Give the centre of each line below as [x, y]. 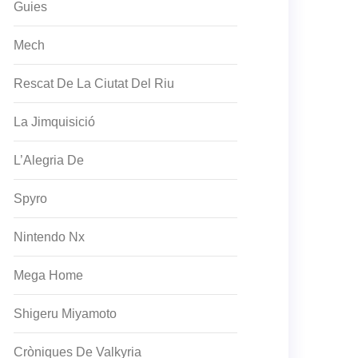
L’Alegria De [49, 160]
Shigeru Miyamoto [65, 314]
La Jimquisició [54, 122]
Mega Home [48, 275]
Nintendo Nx [49, 237]
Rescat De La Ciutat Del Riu [94, 84]
